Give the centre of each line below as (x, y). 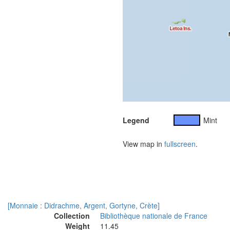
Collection (72, 216)
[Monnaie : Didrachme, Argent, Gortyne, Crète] (84, 205)
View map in (143, 144)
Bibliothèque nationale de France (154, 216)
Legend (136, 120)
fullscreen (180, 144)
